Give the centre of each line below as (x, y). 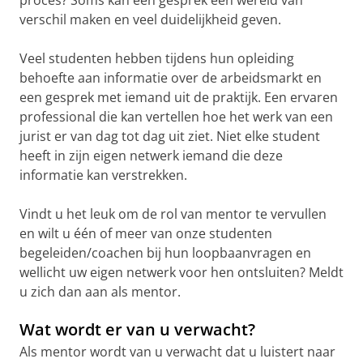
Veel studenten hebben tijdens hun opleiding (157, 58)
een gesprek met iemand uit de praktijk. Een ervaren (179, 97)
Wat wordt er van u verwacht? (137, 329)
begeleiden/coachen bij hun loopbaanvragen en (165, 253)
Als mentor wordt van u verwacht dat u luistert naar (177, 352)
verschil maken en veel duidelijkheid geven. (150, 19)
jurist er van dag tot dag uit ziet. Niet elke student (170, 136)
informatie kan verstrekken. (103, 175)
